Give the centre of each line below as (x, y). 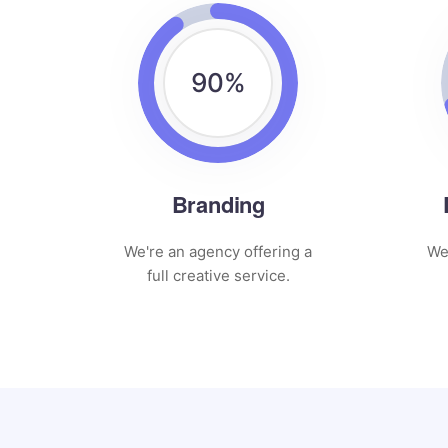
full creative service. (218, 275)
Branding (218, 204)
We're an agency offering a (218, 251)
